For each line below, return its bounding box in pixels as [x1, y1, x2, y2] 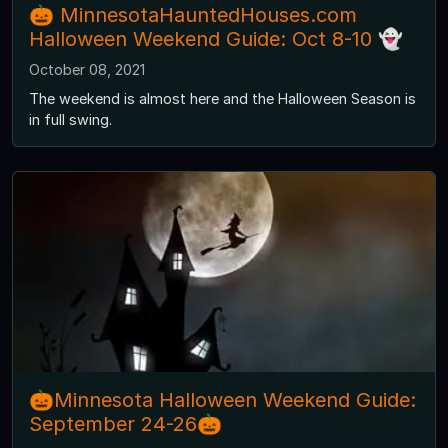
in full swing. [29, 111, 112, 129]
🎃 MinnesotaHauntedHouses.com [29, 3, 357, 28]
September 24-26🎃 [29, 412, 222, 437]
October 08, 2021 [29, 61, 145, 79]
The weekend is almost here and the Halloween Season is [29, 90, 416, 108]
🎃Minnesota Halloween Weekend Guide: [29, 388, 416, 413]
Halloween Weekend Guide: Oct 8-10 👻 [29, 27, 403, 52]
